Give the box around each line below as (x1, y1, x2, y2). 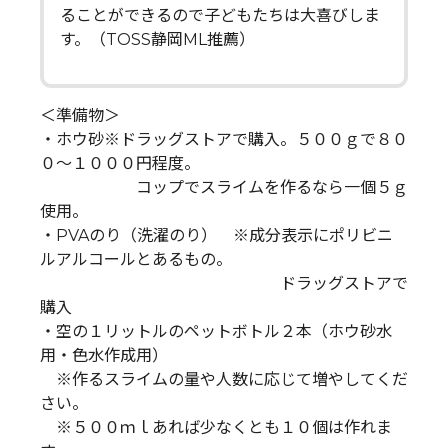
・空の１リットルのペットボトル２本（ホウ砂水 (40, 322, 392, 342)
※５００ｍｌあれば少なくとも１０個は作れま (40, 418, 392, 438)
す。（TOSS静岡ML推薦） (60, 30, 255, 50)
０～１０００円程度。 (40, 154, 200, 174)
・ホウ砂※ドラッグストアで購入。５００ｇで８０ (40, 130, 408, 150)
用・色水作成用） (40, 346, 168, 366)
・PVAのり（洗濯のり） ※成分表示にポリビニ (40, 226, 393, 246)
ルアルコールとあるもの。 (40, 250, 232, 270)
